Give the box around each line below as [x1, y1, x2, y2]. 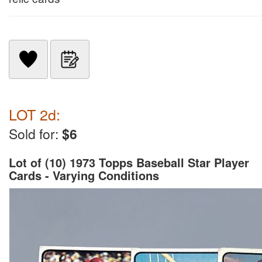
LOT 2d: [9, 104, 60, 125]
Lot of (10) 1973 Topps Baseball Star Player [9, 154, 249, 171]
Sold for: [9, 124, 62, 143]
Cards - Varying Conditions [9, 167, 159, 184]
